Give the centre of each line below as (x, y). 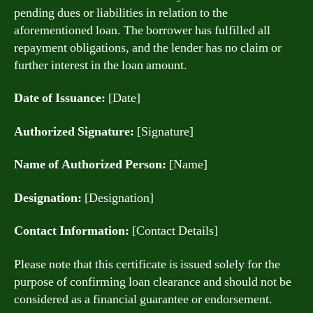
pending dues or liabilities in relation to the (121, 13)
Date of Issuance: (60, 98)
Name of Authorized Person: (90, 165)
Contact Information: (72, 231)
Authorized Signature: (74, 131)
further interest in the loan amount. (101, 65)
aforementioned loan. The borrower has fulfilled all (142, 30)
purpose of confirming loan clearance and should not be (153, 282)
